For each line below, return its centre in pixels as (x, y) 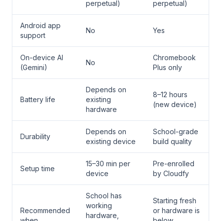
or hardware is (176, 210)
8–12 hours (170, 94)
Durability (35, 136)
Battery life (38, 99)
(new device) (175, 104)
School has (104, 196)
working (99, 205)
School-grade (176, 131)
